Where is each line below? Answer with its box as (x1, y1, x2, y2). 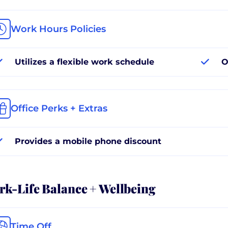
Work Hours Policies (11, 23, 106, 35)
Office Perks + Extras (11, 102, 107, 114)
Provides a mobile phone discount (15, 136, 161, 146)
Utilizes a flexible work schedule (15, 56, 154, 67)
